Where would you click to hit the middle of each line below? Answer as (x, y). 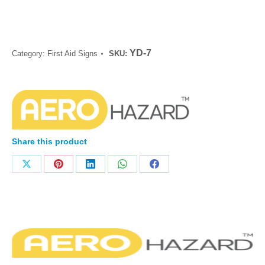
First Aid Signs (72, 54)
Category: (30, 54)
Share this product (49, 141)
